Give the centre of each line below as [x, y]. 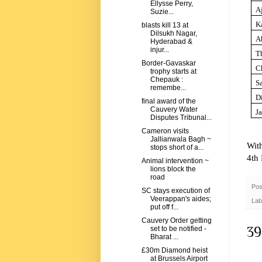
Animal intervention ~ [175, 161]
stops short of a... [177, 148]
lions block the [173, 169]
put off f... [164, 207]
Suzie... [162, 12]
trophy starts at [173, 72]
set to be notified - [178, 229]
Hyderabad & [171, 42]
